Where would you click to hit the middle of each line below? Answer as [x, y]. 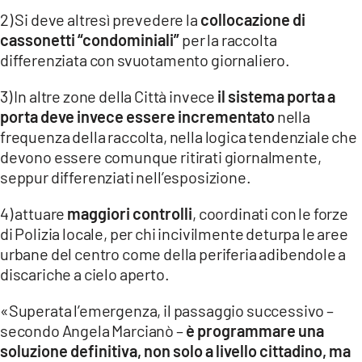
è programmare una [255, 331]
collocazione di [253, 20]
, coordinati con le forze [270, 214]
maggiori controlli [130, 214]
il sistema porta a [276, 97]
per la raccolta [229, 40]
